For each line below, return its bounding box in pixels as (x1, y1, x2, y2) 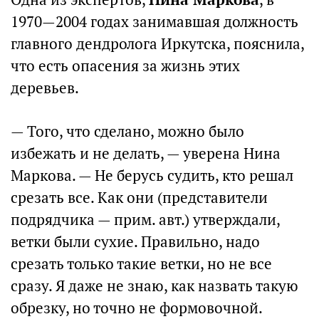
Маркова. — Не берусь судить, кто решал (11, 166, 293, 185)
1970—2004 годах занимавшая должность (11, 12, 298, 31)
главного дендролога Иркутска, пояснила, (11, 34, 304, 53)
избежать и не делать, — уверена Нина (11, 144, 281, 163)
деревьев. (11, 78, 79, 98)
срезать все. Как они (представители (11, 188, 268, 207)
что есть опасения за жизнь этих (11, 56, 240, 75)
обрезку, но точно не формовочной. (11, 298, 262, 318)
